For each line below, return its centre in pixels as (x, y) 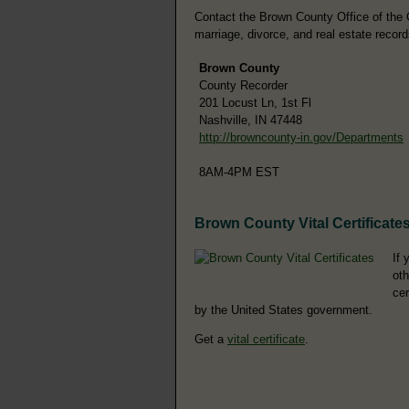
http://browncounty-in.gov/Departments (301, 137)
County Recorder (243, 85)
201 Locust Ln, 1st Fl (255, 102)
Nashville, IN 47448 (251, 120)
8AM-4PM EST (239, 172)
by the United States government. (283, 309)
